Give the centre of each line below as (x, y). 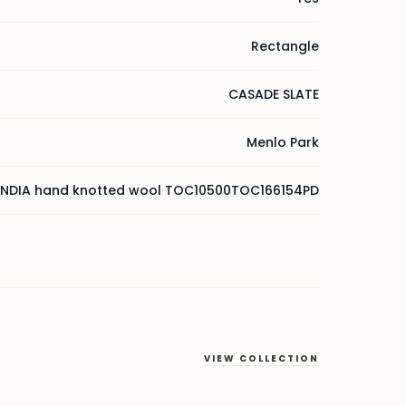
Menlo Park (283, 142)
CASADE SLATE (274, 94)
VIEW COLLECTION (261, 358)
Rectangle (285, 46)
